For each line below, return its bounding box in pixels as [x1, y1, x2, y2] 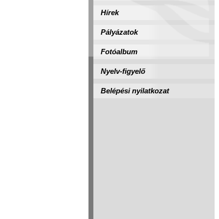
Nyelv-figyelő [101, 67, 145, 75]
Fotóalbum [101, 48, 137, 56]
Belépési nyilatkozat [101, 87, 169, 95]
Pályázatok [101, 28, 138, 36]
